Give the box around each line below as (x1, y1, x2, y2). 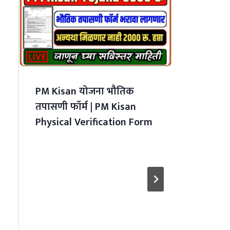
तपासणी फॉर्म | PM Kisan (35, 98, 136, 116)
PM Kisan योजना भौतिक (35, 82, 134, 100)
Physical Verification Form (35, 113, 152, 131)
